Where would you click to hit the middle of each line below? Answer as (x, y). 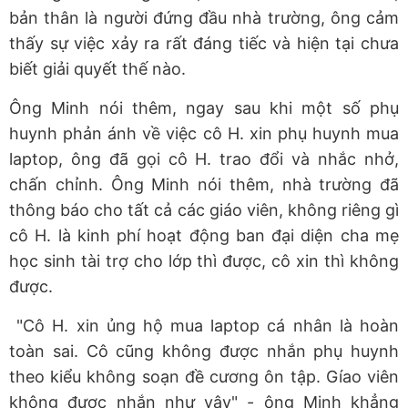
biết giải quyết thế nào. (97, 69)
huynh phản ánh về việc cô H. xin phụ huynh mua (204, 134)
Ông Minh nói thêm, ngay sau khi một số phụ (204, 108)
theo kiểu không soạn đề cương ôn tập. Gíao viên (204, 377)
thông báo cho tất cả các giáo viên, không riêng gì (204, 210)
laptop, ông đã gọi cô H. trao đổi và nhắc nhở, (204, 159)
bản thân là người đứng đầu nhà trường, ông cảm (204, 18)
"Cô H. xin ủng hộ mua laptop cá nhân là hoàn (204, 326)
